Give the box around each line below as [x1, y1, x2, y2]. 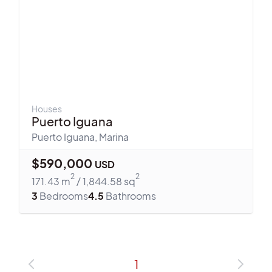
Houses [32, 103, 62, 114]
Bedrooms [38, 189, 88, 202]
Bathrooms [104, 189, 156, 202]
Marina [99, 131, 129, 143]
